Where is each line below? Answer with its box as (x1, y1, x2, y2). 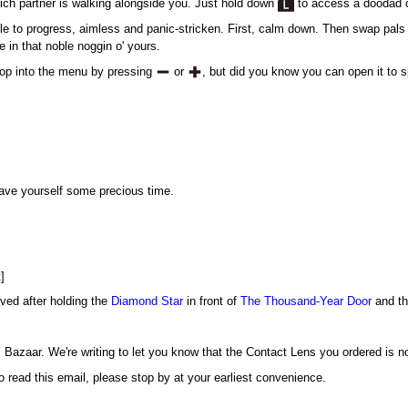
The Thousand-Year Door (240, 295, 372, 309)
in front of (182, 295, 240, 309)
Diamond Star (110, 295, 183, 309)
